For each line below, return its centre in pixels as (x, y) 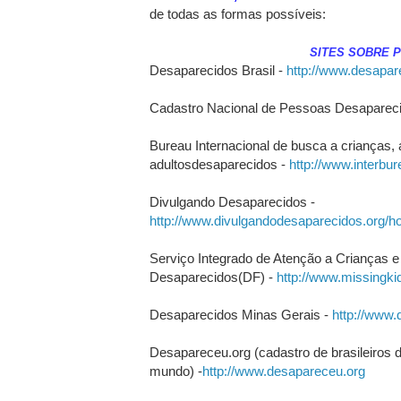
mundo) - (175, 371)
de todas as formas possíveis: (237, 13)
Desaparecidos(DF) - (213, 277)
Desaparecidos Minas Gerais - (240, 314)
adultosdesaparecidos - (219, 164)
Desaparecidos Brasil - (218, 70)
